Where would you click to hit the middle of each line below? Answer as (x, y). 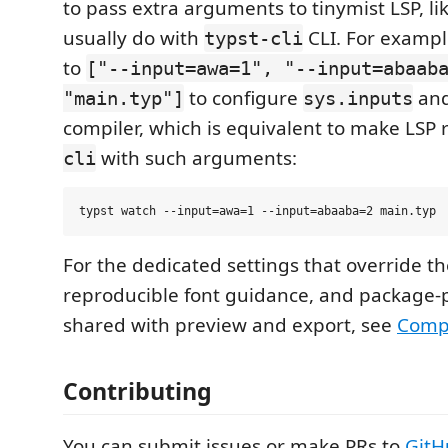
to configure (243, 98)
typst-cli (253, 38)
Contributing (137, 390)
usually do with (133, 38)
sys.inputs (358, 98)
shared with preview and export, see (230, 325)
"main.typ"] (123, 98)
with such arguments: (196, 158)
